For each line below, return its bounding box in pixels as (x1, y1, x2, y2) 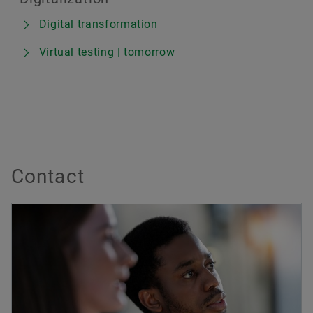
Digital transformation (38, 17, 158, 31)
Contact (11, 165, 85, 189)
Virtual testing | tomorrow (38, 45, 175, 59)
